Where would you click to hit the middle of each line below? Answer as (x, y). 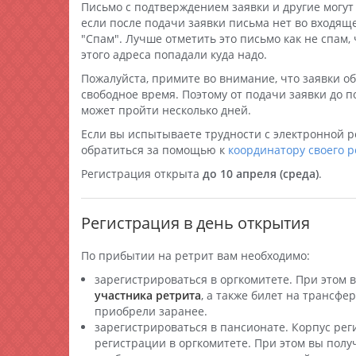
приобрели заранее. (151, 311)
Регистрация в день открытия (195, 223)
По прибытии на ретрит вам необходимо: (195, 255)
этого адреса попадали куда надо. (174, 54)
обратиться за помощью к (155, 150)
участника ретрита (148, 295)
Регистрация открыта (142, 174)
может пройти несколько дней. (166, 110)
